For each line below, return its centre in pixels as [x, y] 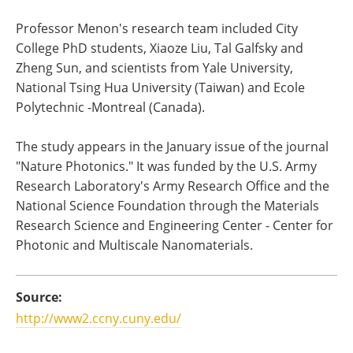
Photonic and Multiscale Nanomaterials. [134, 245]
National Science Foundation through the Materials [167, 206]
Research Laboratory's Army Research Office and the [173, 186]
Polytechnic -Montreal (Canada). [110, 107]
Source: [39, 297]
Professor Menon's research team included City [157, 28]
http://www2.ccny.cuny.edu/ [98, 318]
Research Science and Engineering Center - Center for [175, 225]
